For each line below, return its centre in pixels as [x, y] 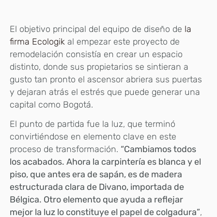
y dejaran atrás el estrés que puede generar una [105, 92]
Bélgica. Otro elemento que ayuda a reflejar [96, 200]
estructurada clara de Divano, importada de [97, 187]
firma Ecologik [37, 41]
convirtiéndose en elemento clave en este [93, 137]
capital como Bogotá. [51, 104]
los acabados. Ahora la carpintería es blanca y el [105, 162]
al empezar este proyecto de [122, 41]
